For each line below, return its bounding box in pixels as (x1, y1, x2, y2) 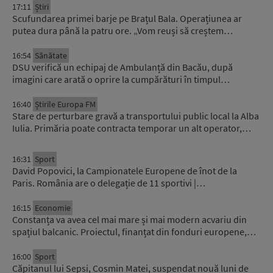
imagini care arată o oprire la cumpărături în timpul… (12, 73, 230, 86)
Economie (35, 202, 71, 214)
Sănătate (35, 50, 67, 62)
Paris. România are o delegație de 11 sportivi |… (12, 177, 205, 190)
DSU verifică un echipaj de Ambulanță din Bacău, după (12, 61, 233, 74)
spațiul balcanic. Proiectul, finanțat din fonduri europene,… (12, 225, 256, 238)
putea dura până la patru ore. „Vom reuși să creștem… (12, 24, 233, 37)
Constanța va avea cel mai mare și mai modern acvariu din (12, 213, 247, 226)
